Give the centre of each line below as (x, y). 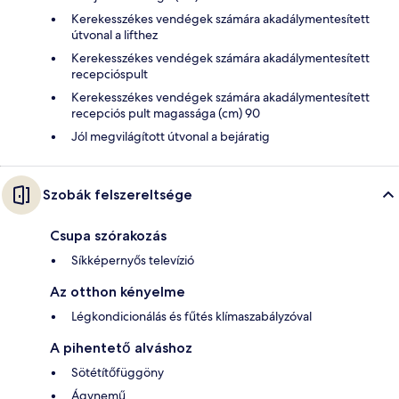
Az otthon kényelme (118, 292)
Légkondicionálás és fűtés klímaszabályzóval (191, 317)
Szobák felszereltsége (118, 195)
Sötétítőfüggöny (118, 373)
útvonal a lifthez (114, 35)
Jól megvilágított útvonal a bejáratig (171, 137)
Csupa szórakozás (108, 236)
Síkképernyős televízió (133, 261)
